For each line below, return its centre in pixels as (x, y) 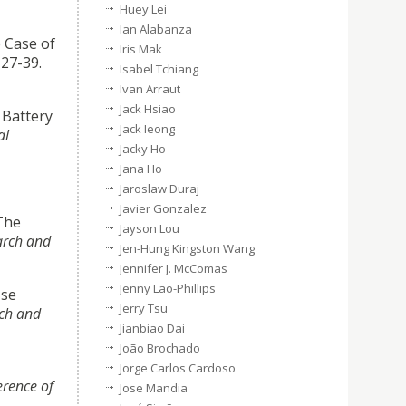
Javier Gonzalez (163, 208)
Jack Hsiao (148, 109)
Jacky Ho (143, 149)
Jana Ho (141, 169)
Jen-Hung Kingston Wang (187, 248)
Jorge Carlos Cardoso (178, 368)
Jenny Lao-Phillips (168, 288)
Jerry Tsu (144, 308)
